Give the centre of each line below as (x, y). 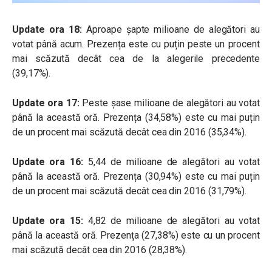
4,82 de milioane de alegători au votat (171, 221)
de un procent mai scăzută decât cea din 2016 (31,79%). (130, 191)
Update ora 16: (48, 162)
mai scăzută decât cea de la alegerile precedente (136, 59)
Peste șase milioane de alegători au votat (169, 103)
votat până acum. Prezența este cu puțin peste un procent (136, 44)
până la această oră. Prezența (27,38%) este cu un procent (136, 236)
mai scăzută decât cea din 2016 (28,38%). (100, 250)
